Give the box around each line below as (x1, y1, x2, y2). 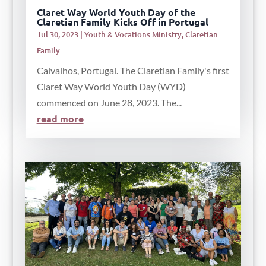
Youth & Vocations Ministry (84, 28, 182, 40)
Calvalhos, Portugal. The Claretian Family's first (36, 64, 229, 76)
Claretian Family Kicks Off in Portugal (36, 15, 208, 28)
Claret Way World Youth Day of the (36, 5, 195, 18)
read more (36, 112, 84, 125)
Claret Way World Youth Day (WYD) (36, 80, 186, 92)
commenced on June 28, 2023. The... (36, 96, 182, 108)
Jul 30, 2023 (36, 28, 78, 40)
